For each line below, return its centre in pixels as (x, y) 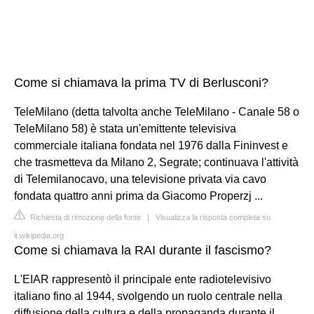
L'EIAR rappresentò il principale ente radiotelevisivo (143, 279)
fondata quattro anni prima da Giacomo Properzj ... (138, 196)
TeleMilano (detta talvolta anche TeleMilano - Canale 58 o (157, 111)
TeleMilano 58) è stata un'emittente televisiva (125, 128)
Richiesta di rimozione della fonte (84, 217)
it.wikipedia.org (39, 235)
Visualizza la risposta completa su (213, 217)
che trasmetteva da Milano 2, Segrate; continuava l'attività (156, 162)
